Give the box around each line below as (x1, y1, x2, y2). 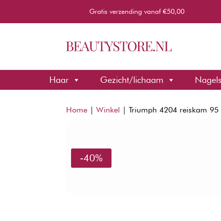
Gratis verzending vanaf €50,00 (89, 7, 185, 15)
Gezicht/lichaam (100, 74, 163, 85)
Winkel (96, 105, 120, 114)
